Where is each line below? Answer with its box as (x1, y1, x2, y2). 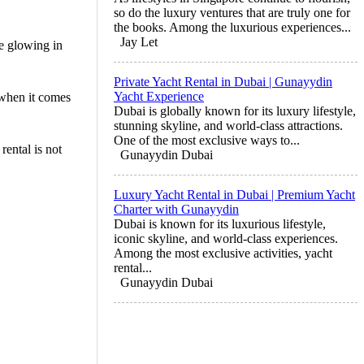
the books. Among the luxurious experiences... (114, 19, 351, 34)
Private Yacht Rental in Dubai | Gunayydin (114, 74, 332, 89)
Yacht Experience (114, 89, 204, 103)
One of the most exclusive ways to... (114, 132, 300, 147)
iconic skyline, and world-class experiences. (114, 231, 338, 245)
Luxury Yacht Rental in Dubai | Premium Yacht (114, 187, 355, 201)
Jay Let (120, 34, 158, 49)
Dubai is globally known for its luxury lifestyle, (114, 103, 356, 118)
